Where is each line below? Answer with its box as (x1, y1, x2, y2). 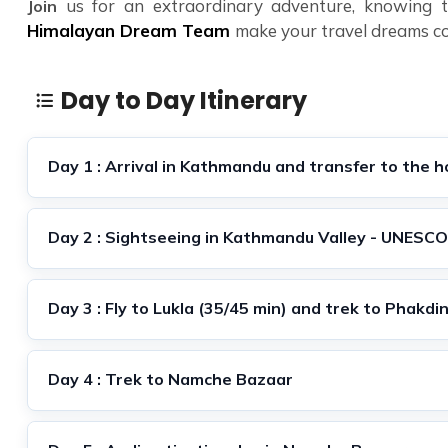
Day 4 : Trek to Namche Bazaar (48, 368, 293, 389)
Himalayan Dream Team (27, 19, 235, 41)
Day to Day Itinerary (61, 83, 307, 117)
